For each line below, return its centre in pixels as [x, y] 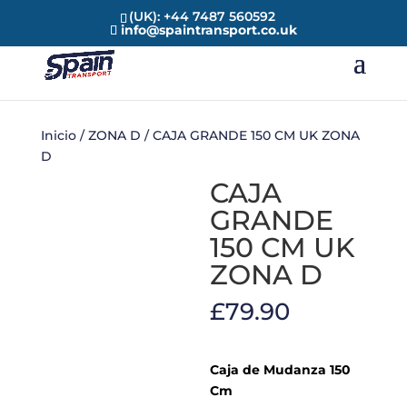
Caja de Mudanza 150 [281, 370]
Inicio [58, 135]
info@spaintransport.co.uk [208, 30]
